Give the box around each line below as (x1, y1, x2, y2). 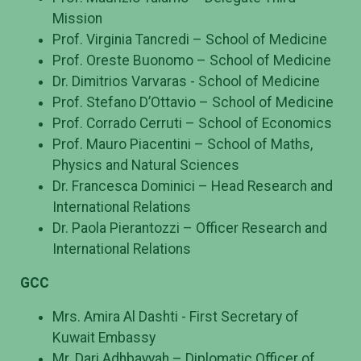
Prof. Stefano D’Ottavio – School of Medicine (52, 93, 334, 110)
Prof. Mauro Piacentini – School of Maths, (52, 135, 313, 152)
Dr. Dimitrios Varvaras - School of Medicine (52, 73, 320, 89)
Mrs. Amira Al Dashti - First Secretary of (52, 308, 299, 325)
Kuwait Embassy (52, 329, 156, 346)
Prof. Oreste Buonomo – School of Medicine (52, 52, 331, 68)
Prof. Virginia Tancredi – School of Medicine (52, 31, 327, 48)
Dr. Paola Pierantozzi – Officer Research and (52, 219, 327, 236)
